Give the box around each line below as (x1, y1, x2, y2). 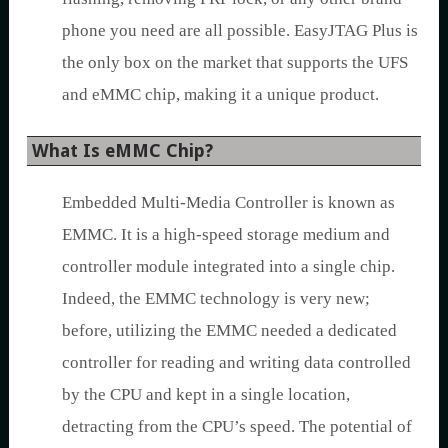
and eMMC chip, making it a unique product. (62, 84, 379, 104)
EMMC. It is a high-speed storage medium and (62, 224, 390, 244)
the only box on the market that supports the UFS (62, 52, 408, 72)
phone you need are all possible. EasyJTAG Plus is (62, 20, 418, 40)
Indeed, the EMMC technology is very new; (62, 288, 370, 308)
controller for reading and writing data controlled (62, 352, 411, 372)
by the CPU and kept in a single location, (62, 384, 350, 404)
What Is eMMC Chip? (32, 139, 213, 161)
